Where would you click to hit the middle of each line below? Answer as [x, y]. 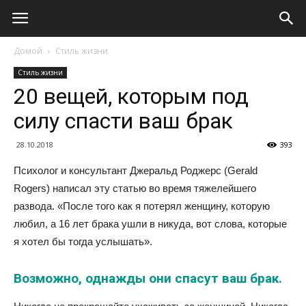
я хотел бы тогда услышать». [83, 241]
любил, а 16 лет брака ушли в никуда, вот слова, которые [150, 224]
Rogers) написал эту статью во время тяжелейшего [135, 188]
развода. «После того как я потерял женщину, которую [142, 206]
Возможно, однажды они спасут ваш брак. [148, 278]
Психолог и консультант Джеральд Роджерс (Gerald [136, 170]
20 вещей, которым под [131, 96]
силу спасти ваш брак [123, 121]
